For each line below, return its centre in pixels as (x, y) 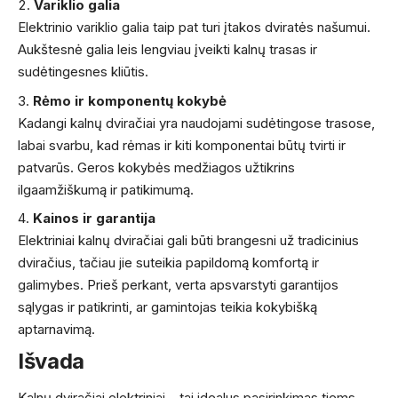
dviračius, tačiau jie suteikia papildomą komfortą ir (168, 263)
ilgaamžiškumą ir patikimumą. (106, 189)
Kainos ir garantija (94, 219)
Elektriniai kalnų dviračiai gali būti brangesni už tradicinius (188, 241)
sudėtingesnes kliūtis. (83, 72)
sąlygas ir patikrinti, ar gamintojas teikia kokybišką (167, 307)
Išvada (51, 361)
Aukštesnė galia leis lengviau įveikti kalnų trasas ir (167, 50)
